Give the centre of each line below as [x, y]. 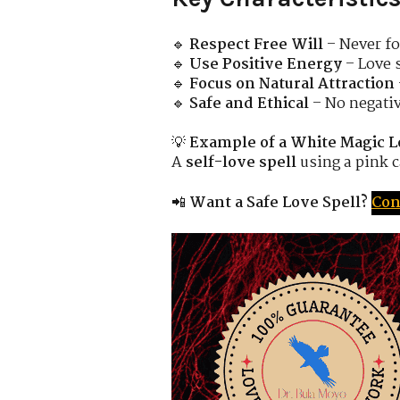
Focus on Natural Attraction [292, 84]
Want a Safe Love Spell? [279, 203]
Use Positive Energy [266, 64]
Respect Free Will [256, 45]
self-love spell [241, 163]
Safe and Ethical [249, 104]
